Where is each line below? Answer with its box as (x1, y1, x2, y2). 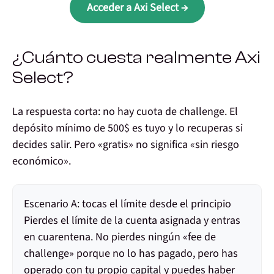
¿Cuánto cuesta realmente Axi (12, 48, 261, 68)
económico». (12, 154, 71, 169)
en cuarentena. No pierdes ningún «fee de (24, 229, 216, 245)
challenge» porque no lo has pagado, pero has (24, 246, 238, 262)
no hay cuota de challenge (103, 104, 224, 120)
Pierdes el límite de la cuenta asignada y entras (24, 213, 240, 229)
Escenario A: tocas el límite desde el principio (24, 196, 231, 212)
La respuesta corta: (12, 104, 103, 120)
